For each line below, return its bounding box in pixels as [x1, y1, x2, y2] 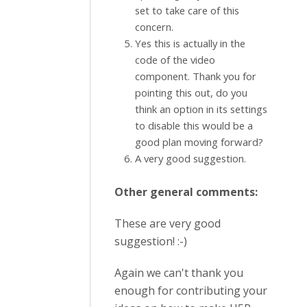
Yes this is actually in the [135, 36, 245, 51]
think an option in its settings [135, 102, 267, 116]
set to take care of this [135, 3, 239, 18]
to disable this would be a [135, 119, 253, 133]
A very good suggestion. [135, 151, 246, 166]
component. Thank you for [135, 69, 256, 84]
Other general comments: [114, 184, 258, 200]
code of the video [135, 53, 215, 67]
